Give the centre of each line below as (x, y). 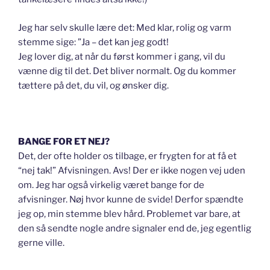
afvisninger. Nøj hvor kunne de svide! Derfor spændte (131, 199)
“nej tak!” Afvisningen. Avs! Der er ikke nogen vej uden (132, 170)
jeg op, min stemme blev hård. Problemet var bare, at (129, 214)
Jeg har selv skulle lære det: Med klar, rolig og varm (125, 27)
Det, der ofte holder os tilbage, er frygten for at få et (127, 156)
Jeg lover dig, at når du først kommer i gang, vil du (122, 56)
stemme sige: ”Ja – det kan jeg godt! (93, 42)
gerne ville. (41, 243)
